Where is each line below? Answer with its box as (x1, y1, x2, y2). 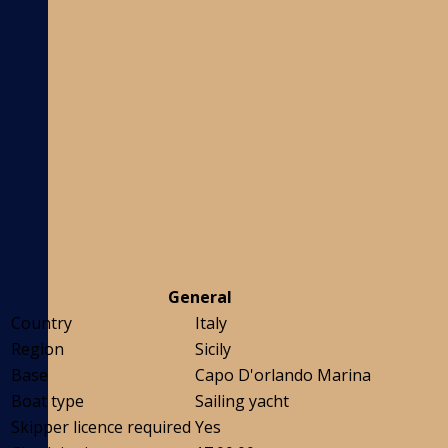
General (168, 286, 232, 309)
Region (11, 338, 64, 361)
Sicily (195, 338, 231, 361)
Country (11, 312, 72, 335)
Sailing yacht (195, 390, 289, 413)
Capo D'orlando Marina (195, 364, 371, 387)
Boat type (11, 390, 84, 413)
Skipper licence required (11, 416, 191, 439)
